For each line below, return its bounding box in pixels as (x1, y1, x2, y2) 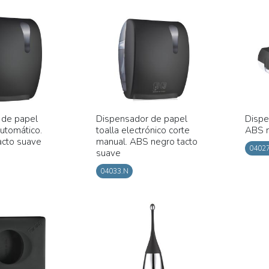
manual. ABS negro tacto (95, 135, 198, 148)
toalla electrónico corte (95, 124, 190, 136)
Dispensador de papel (95, 112, 187, 125)
